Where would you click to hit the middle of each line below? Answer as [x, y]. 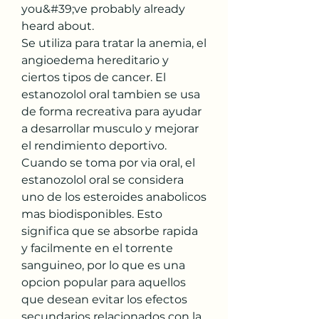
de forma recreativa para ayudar [111, 111]
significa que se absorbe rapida [110, 231]
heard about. [59, 26]
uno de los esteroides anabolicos [114, 197]
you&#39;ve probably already [103, 9]
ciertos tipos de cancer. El [94, 77]
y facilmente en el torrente [97, 248]
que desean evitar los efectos [104, 299]
